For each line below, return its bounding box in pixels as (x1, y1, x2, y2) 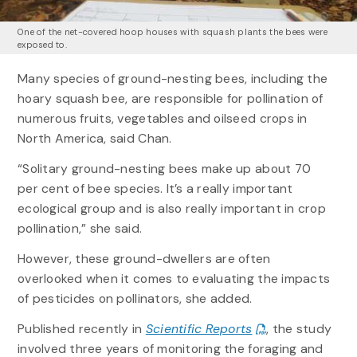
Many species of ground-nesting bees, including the (17, 69, 328, 87)
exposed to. (17, 38, 67, 50)
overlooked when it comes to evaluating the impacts (17, 270, 331, 288)
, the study (266, 320, 332, 338)
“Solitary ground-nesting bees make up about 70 (17, 160, 312, 178)
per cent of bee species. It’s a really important (17, 180, 293, 198)
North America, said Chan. (17, 129, 172, 147)
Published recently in (17, 320, 146, 338)
